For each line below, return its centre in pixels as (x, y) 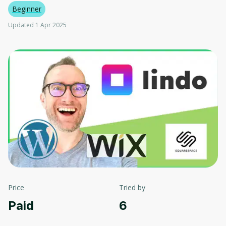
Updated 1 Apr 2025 (37, 25)
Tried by (132, 187)
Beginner (27, 9)
